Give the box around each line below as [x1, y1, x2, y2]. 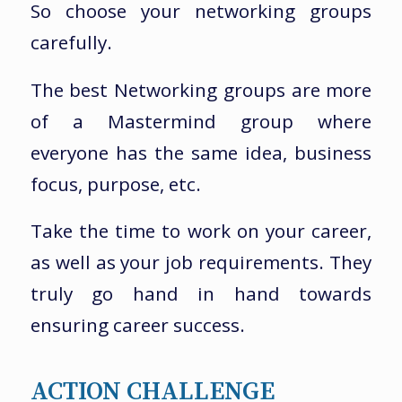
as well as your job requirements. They [30, 249, 372, 275]
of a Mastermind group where [30, 108, 372, 134]
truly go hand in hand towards [30, 281, 372, 307]
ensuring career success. [30, 312, 245, 338]
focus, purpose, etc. [30, 170, 201, 197]
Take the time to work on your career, [30, 218, 372, 244]
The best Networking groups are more [30, 76, 372, 102]
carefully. [30, 30, 112, 56]
